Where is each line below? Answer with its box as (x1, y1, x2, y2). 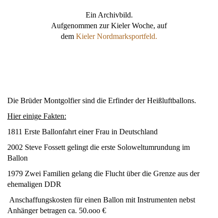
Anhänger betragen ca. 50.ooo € (7, 206, 106, 215)
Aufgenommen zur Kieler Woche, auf (51, 21, 167, 30)
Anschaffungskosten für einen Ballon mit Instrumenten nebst (7, 195, 195, 204)
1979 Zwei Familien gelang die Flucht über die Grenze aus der (7, 169, 200, 178)
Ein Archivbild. (85, 10, 133, 19)
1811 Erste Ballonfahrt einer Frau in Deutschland (7, 127, 158, 136)
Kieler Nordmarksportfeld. (76, 32, 157, 40)
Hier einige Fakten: (7, 111, 66, 120)
